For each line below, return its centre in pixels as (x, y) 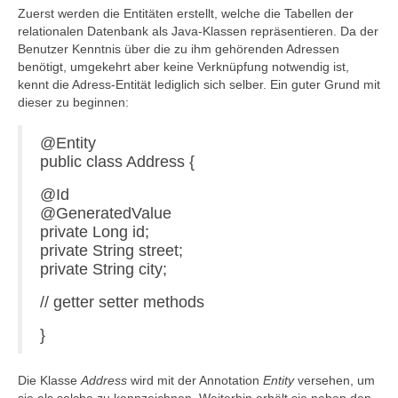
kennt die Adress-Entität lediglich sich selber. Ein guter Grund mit (199, 84)
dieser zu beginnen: (73, 102)
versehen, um (334, 380)
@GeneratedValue (106, 213)
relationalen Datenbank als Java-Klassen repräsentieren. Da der (198, 31)
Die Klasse (49, 380)
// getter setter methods (122, 302)
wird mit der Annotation (195, 380)
